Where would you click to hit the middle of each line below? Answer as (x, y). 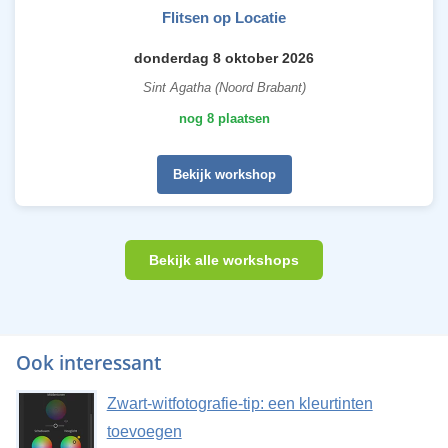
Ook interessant (88, 362)
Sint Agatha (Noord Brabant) (224, 87)
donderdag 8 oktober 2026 (224, 57)
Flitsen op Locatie (224, 17)
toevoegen (144, 431)
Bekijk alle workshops (224, 259)
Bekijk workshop (224, 174)
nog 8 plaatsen (224, 118)
